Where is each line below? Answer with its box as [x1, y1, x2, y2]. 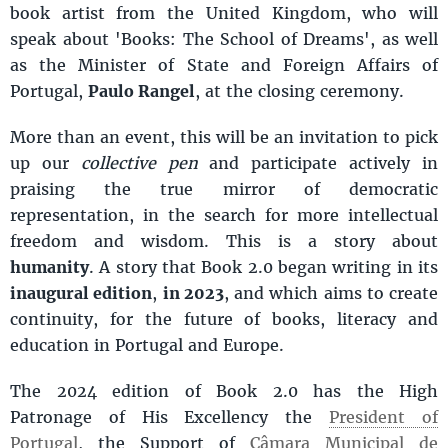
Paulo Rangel [88, 80, 195, 102]
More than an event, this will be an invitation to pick [10, 126, 438, 148]
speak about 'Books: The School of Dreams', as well [10, 28, 438, 50]
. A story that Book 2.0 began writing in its [89, 256, 438, 278]
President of [329, 406, 439, 428]
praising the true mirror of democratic [10, 178, 438, 200]
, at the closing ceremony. [195, 80, 404, 102]
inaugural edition [10, 282, 153, 304]
